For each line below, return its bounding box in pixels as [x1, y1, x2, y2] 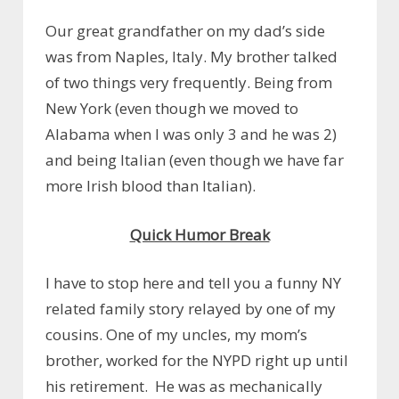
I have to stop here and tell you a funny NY [45, 273, 341, 294]
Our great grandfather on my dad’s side [45, 20, 325, 42]
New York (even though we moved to [45, 98, 298, 119]
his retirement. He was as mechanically [45, 376, 322, 397]
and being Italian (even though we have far [45, 150, 344, 171]
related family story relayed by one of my [45, 298, 336, 320]
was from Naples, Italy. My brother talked [45, 46, 338, 68]
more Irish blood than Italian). [45, 175, 256, 197]
